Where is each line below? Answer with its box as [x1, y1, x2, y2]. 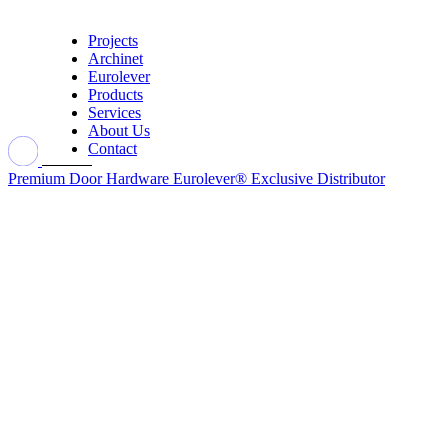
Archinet [88, 50, 143, 67]
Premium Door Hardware [8, 170, 169, 187]
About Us [88, 122, 150, 139]
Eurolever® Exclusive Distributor [173, 170, 385, 187]
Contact [88, 140, 137, 157]
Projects [88, 32, 138, 49]
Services [88, 104, 141, 121]
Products [88, 86, 143, 103]
